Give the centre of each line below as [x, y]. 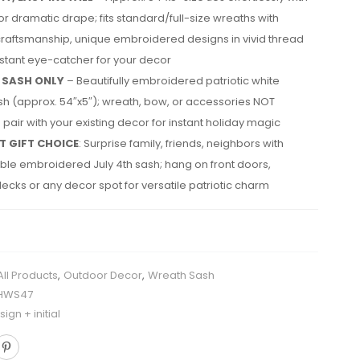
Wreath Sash [181, 275]
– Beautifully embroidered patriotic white [172, 81]
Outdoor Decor [103, 275]
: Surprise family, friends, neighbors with [181, 143]
